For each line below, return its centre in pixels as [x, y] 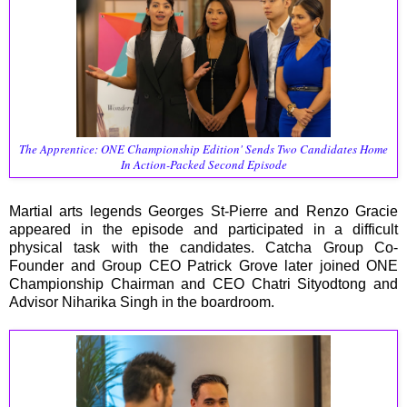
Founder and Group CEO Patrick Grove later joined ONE [203, 266]
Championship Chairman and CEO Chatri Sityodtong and [203, 284]
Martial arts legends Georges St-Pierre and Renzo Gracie [203, 212]
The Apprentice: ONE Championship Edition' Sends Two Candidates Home [203, 149]
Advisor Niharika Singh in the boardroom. [142, 303]
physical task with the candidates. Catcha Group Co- [203, 248]
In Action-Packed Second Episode [203, 164]
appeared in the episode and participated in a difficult [203, 230]
